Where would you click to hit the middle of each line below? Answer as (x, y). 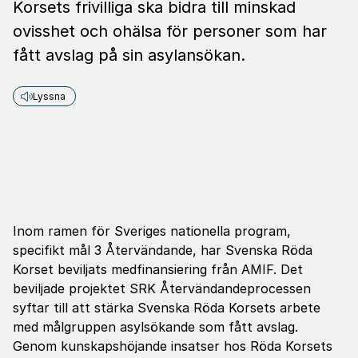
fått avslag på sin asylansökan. (129, 55)
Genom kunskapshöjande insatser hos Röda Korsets (173, 346)
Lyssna (49, 96)
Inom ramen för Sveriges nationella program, (152, 231)
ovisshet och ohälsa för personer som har (170, 31)
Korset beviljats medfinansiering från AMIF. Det (158, 269)
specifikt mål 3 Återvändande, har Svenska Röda (163, 250)
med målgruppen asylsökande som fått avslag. (155, 327)
